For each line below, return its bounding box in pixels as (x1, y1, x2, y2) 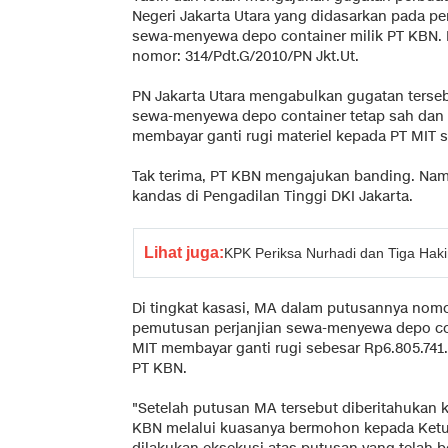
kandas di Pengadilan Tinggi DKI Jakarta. (132, 186, 413, 206)
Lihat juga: (144, 243, 224, 261)
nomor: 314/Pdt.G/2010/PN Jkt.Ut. (132, 46, 359, 66)
